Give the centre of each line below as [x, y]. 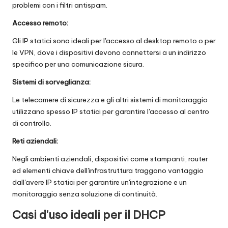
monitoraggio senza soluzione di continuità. [85, 194]
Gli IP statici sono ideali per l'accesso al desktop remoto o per [114, 41]
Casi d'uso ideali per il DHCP [89, 215]
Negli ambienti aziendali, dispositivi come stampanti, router [110, 159]
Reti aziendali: [35, 141]
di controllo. [32, 123]
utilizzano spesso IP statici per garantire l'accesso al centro [111, 112]
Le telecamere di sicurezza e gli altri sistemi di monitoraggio [110, 100]
